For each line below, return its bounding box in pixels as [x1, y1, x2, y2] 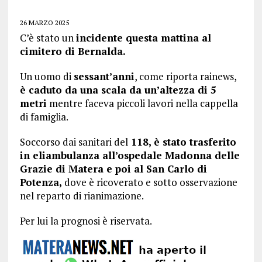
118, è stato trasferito [127, 135, 236, 149]
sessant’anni [73, 70, 135, 83]
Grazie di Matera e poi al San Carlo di [19, 162, 207, 175]
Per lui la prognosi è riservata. [19, 214, 152, 227]
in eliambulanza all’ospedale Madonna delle [19, 149, 240, 162]
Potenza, [19, 175, 62, 189]
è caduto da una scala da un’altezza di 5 [19, 83, 216, 96]
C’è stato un [19, 31, 76, 44]
